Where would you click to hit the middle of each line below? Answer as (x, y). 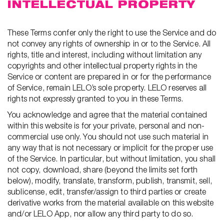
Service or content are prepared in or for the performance (109, 76)
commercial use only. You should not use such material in (108, 136)
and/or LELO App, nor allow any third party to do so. (100, 213)
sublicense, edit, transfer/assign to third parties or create (107, 191)
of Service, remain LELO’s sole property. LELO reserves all (107, 87)
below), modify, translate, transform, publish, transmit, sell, (110, 180)
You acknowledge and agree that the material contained (107, 114)
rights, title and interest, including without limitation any (105, 54)
